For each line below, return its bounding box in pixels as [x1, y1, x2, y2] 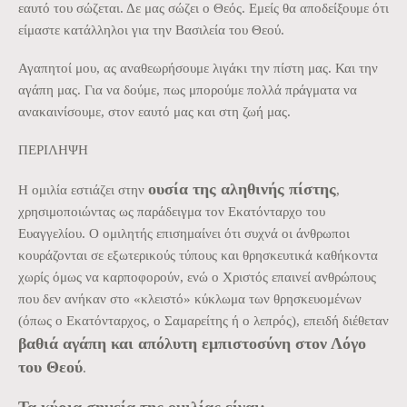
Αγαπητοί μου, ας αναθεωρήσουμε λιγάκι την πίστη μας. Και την [18, 60, 378, 75]
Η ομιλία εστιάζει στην [18, 182, 148, 197]
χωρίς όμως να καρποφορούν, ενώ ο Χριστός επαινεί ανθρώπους [18, 269, 376, 284]
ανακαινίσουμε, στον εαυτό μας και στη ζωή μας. [18, 104, 291, 119]
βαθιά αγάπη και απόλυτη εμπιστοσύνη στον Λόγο [18, 333, 366, 352]
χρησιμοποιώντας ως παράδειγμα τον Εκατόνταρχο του [18, 203, 325, 219]
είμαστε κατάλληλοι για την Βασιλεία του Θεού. [18, 22, 284, 37]
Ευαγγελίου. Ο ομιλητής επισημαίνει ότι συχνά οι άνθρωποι [18, 225, 350, 241]
